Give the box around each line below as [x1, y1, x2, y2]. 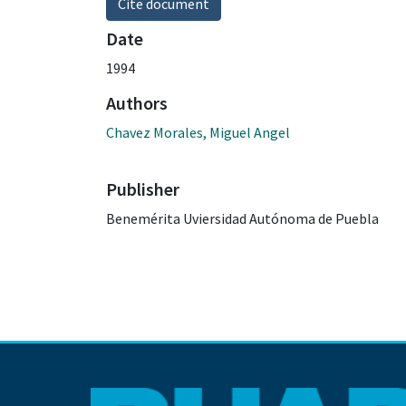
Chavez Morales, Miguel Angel [106, 122, 290, 141]
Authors [106, 91, 168, 114]
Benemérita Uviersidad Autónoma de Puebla [106, 208, 379, 227]
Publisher [106, 177, 179, 200]
